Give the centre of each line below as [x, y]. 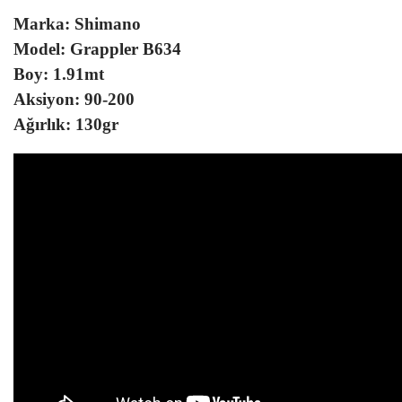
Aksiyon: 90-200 [74, 99]
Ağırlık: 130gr [66, 124]
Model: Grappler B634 [97, 49]
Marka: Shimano [77, 24]
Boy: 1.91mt [59, 74]
